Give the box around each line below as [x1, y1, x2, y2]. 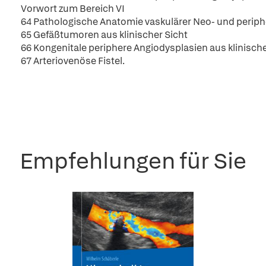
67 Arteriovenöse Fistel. [21, 55, 125, 67]
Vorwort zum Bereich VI [21, 2, 125, 15]
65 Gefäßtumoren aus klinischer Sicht [21, 28, 188, 41]
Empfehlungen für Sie [20, 146, 246, 175]
